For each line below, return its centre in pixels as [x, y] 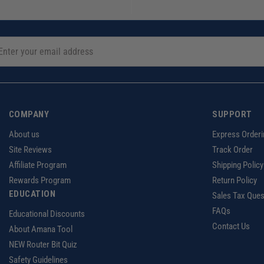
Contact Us [231, 227]
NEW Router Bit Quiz [43, 245]
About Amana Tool [40, 230]
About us [24, 135]
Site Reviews [30, 150]
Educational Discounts [47, 214]
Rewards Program [39, 181]
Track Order [233, 150]
